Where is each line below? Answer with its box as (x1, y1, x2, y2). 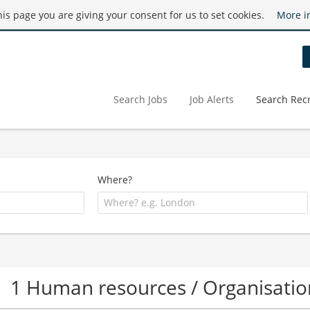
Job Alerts (190, 92, 234, 106)
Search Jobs (113, 92, 167, 106)
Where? (98, 173, 133, 186)
